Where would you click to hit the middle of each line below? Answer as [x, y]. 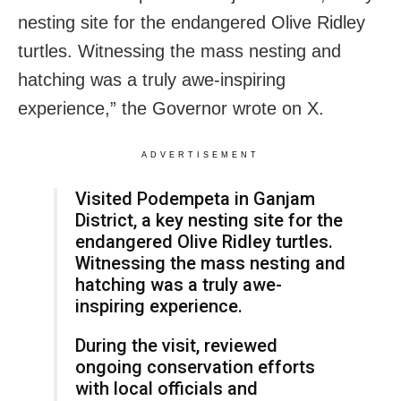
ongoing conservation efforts [195, 367]
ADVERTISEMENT [200, 154]
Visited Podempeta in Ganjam [195, 198]
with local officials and [166, 388]
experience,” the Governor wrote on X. [171, 108]
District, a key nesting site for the [209, 220]
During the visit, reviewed [176, 345]
